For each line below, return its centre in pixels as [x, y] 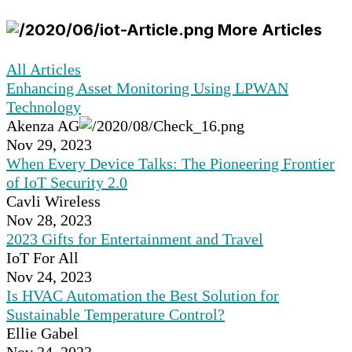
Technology [44, 107]
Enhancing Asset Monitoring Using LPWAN [147, 88]
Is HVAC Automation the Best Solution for [143, 296]
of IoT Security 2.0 [67, 183]
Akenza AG [43, 126]
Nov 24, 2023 [49, 277]
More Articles [268, 29]
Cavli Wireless [53, 202]
